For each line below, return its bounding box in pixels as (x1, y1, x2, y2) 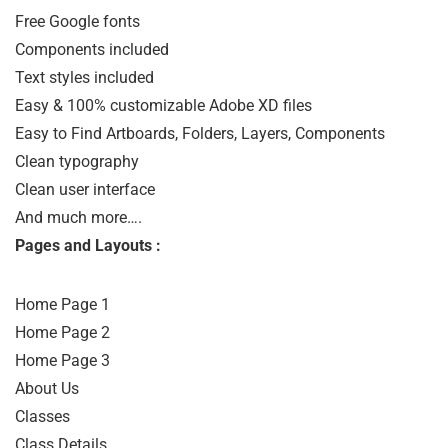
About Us (15, 379, 79, 398)
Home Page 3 (15, 351, 110, 370)
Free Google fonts (15, 12, 140, 31)
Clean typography (15, 152, 139, 171)
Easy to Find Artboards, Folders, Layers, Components (15, 124, 385, 143)
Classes (15, 407, 70, 426)
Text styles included (15, 68, 154, 87)
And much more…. (15, 208, 142, 227)
